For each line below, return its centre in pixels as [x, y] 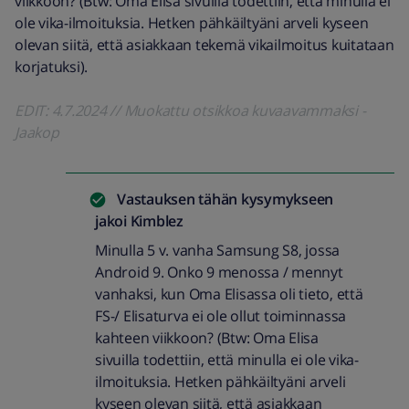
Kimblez [155, 221]
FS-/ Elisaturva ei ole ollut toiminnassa [220, 316]
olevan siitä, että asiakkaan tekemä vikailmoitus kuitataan [204, 45]
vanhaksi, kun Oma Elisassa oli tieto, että [229, 294]
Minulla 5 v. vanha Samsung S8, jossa [217, 250]
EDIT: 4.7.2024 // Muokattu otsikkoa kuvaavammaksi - [190, 110]
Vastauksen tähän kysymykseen [225, 199]
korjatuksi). [51, 67]
